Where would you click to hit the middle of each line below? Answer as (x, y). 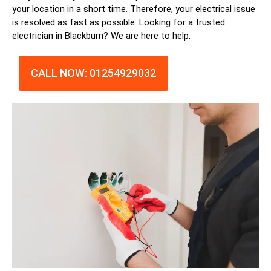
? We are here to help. (147, 35)
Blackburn (84, 35)
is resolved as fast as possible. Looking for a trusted (119, 22)
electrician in (38, 35)
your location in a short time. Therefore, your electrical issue (134, 9)
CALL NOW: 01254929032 (94, 73)
